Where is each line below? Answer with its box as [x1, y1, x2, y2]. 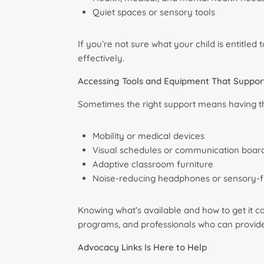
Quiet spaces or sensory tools [93, 6, 215, 18]
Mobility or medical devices [93, 130, 204, 142]
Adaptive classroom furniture [93, 159, 213, 170]
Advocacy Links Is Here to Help [78, 242, 207, 253]
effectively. [78, 52, 124, 64]
